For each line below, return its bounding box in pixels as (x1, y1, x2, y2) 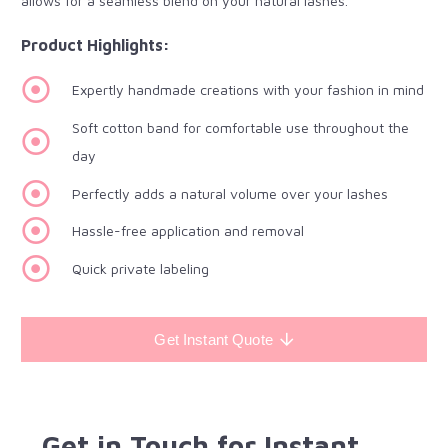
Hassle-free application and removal (72, 222, 305, 240)
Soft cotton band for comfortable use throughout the (72, 118, 410, 136)
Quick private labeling (72, 260, 210, 278)
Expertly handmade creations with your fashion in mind (72, 81, 425, 98)
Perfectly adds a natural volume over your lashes (72, 184, 389, 202)
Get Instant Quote (154, 330, 273, 348)
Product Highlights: (21, 36, 170, 54)
